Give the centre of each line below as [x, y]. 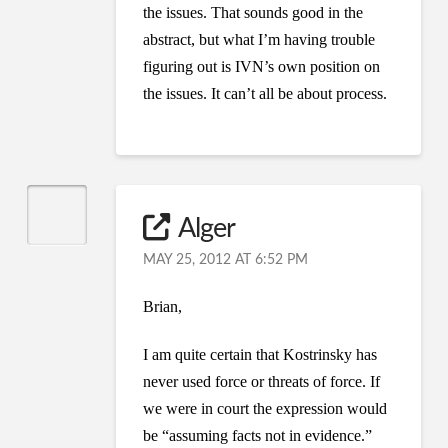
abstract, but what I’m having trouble [259, 39]
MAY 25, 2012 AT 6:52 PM [226, 259]
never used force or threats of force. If [262, 381]
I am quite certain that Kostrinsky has [260, 354]
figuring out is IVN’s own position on [262, 66]
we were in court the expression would [265, 408]
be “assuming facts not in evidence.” [258, 435]
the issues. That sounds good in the [253, 12]
